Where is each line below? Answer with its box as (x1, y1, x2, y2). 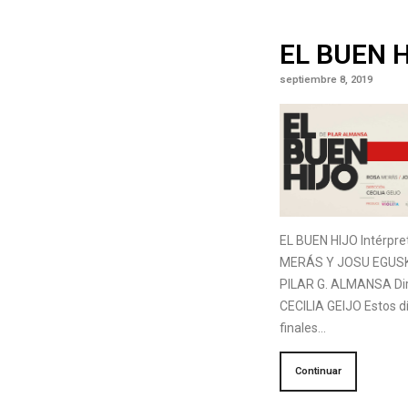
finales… (280, 321, 326, 336)
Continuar (295, 365, 342, 378)
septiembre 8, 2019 (280, 74, 372, 86)
